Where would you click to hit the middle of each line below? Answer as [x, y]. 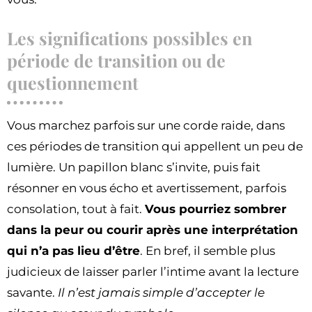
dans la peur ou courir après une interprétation [153, 230]
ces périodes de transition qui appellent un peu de [155, 147]
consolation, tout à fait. [76, 209]
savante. [32, 293]
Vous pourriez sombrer [216, 209]
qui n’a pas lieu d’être [73, 251]
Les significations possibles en [130, 38]
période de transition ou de [116, 61]
